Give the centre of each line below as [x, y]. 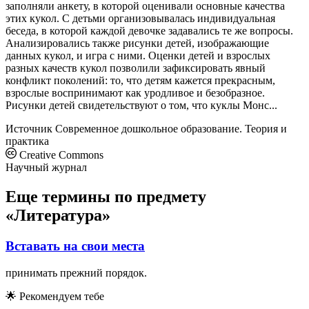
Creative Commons [60, 154]
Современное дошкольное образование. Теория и [171, 128]
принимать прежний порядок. [76, 272]
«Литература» [58, 215]
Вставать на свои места [75, 246]
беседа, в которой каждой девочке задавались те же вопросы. [149, 30]
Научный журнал [46, 167]
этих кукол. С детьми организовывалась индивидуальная [140, 18]
